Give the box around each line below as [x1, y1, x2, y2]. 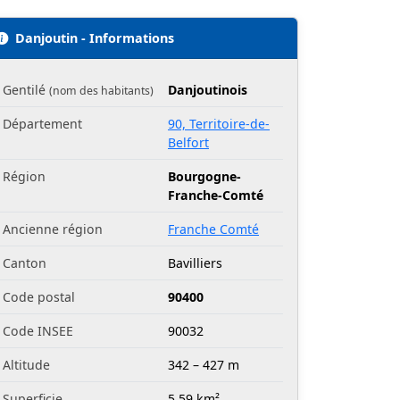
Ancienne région [3, 221, 103, 238]
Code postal [3, 288, 75, 306]
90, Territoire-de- [168, 115, 270, 133]
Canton [3, 254, 46, 272]
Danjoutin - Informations [15, 29, 174, 47]
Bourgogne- [168, 168, 241, 186]
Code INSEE [3, 322, 73, 340]
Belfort [168, 134, 209, 152]
